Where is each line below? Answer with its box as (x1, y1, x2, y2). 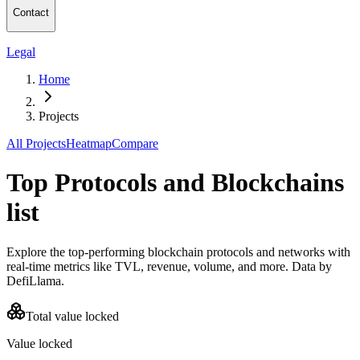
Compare (112, 136, 158, 150)
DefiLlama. (6, 273, 64, 288)
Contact (13, 6, 49, 19)
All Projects (6, 136, 66, 150)
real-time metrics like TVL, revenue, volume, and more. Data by (6, 259, 332, 273)
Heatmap (66, 136, 112, 150)
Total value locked (26, 309, 119, 323)
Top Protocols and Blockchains (6, 168, 344, 198)
